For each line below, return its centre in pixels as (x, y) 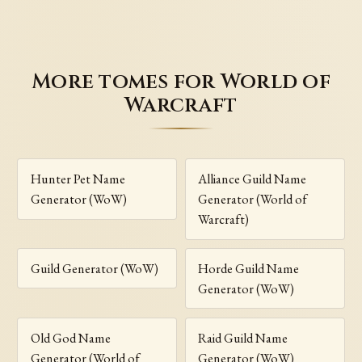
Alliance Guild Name (253, 179)
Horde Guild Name (249, 268)
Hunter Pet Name (78, 179)
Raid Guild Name (243, 338)
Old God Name (70, 338)
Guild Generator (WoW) (94, 268)
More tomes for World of (181, 81)
